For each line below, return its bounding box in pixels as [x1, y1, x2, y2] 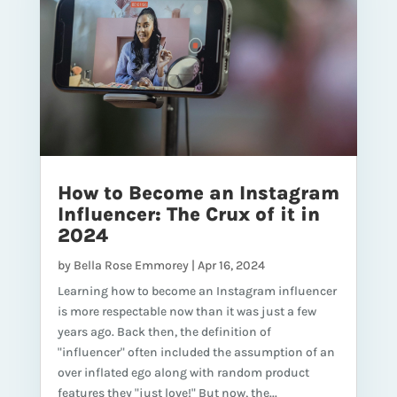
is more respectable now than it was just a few [57, 303, 316, 319]
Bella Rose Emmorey [73, 257, 189, 273]
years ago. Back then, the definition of [57, 323, 271, 339]
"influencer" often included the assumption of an [57, 344, 335, 360]
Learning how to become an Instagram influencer [57, 283, 337, 299]
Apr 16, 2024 [197, 257, 265, 273]
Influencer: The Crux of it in [57, 202, 320, 226]
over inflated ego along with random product [57, 364, 309, 380]
